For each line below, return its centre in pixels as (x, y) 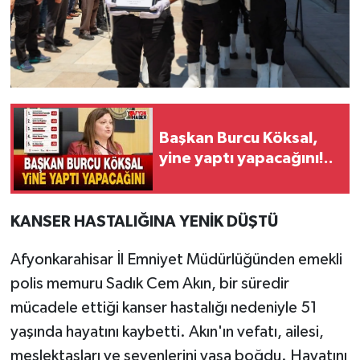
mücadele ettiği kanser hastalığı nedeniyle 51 (164, 308)
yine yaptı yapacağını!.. (246, 159)
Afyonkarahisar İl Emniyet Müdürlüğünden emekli (176, 260)
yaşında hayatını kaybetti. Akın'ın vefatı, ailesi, (167, 332)
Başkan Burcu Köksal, (239, 139)
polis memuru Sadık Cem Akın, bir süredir (149, 284)
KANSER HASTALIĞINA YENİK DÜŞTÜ (144, 222)
